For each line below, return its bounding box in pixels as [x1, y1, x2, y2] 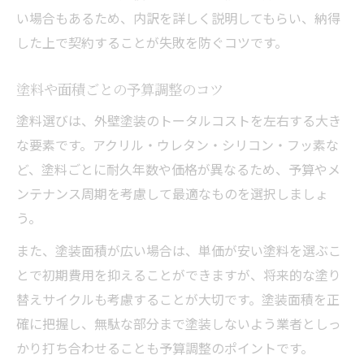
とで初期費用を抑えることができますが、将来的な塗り [16, 264, 341, 284]
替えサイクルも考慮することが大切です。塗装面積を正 [16, 288, 340, 309]
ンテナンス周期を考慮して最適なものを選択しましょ [16, 183, 328, 203]
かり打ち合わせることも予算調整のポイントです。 [16, 337, 314, 357]
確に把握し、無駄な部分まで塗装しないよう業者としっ [16, 313, 341, 333]
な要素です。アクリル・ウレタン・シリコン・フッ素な [16, 134, 339, 154]
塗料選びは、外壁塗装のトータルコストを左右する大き [16, 110, 341, 130]
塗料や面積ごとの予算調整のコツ [16, 78, 223, 99]
